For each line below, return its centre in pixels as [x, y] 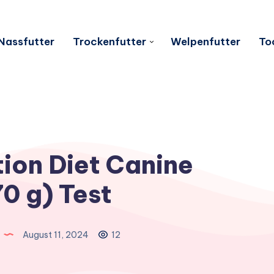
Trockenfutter [109, 41]
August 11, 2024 [56, 235]
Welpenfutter [205, 41]
